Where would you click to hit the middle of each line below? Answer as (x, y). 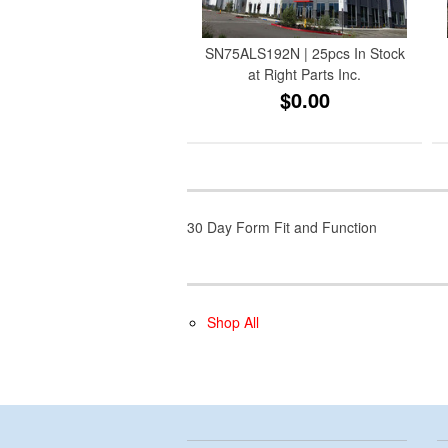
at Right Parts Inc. (305, 73)
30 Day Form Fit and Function (282, 226)
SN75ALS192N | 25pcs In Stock (304, 52)
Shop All (233, 321)
